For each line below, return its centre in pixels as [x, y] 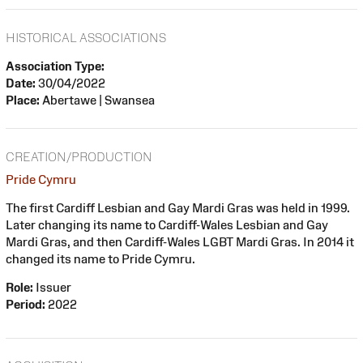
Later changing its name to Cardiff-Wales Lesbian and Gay [167, 224]
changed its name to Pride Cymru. [100, 258]
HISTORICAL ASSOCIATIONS [86, 38]
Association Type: [55, 66]
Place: [23, 100]
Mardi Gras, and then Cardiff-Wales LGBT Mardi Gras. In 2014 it [180, 241]
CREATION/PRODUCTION [79, 156]
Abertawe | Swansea [97, 100]
